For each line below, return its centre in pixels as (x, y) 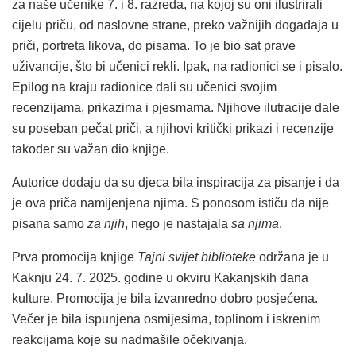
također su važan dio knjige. (91, 149)
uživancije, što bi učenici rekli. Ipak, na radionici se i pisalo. (177, 67)
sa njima (255, 224)
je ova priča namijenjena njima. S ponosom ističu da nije (170, 203)
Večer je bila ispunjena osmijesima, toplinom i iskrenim (166, 319)
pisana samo (50, 224)
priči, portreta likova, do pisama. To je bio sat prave (154, 46)
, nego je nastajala (178, 224)
